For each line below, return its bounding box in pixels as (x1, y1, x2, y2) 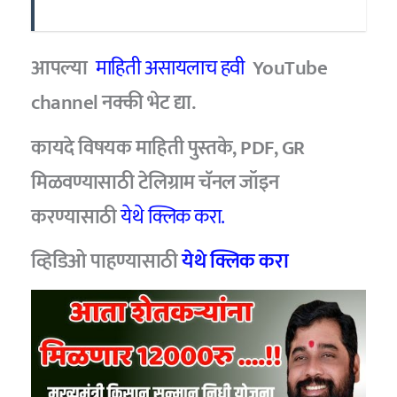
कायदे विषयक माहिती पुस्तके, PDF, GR (31, 130, 305, 165)
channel (31, 86, 103, 121)
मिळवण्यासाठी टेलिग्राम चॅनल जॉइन (31, 165, 279, 199)
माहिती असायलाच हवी (95, 51, 245, 86)
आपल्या (31, 51, 88, 86)
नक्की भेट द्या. (102, 86, 196, 121)
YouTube (252, 51, 328, 86)
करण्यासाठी (31, 199, 117, 234)
